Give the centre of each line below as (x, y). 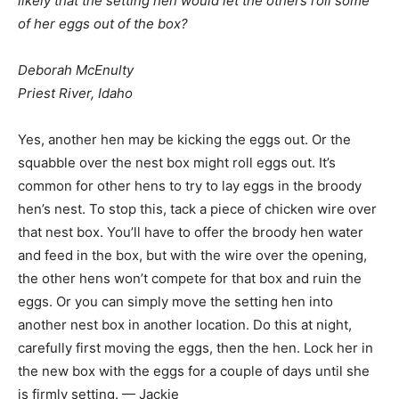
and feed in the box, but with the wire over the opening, (192, 255)
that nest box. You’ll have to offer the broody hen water (191, 232)
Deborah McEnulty (76, 70)
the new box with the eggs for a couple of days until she (194, 371)
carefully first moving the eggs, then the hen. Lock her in (195, 348)
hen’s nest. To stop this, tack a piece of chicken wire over (197, 209)
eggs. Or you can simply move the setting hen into (175, 301)
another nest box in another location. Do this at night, (185, 325)
